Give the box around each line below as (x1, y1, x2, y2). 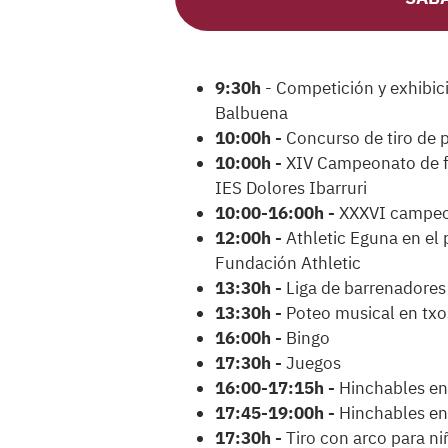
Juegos (286, 352, 341, 375)
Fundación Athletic (215, 252, 361, 275)
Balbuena (215, 102, 288, 125)
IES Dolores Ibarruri (215, 177, 367, 200)
